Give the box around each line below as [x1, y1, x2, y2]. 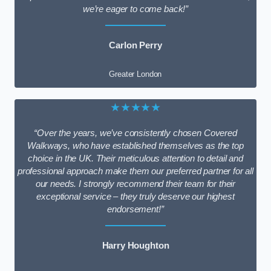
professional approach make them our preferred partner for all [17, 166, 254, 177]
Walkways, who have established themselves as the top [27, 141, 244, 151]
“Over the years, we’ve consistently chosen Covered [34, 128, 237, 139]
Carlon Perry [109, 40, 162, 50]
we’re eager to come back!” [82, 4, 189, 15]
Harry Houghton [102, 240, 169, 250]
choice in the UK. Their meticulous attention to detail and [28, 154, 243, 164]
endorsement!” [107, 204, 164, 215]
